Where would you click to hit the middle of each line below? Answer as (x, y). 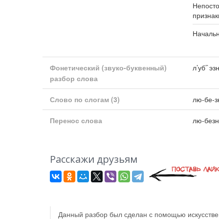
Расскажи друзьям (94, 159)
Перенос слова (76, 120)
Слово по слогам (80, 99)
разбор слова (74, 78)
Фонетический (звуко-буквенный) (108, 67)
